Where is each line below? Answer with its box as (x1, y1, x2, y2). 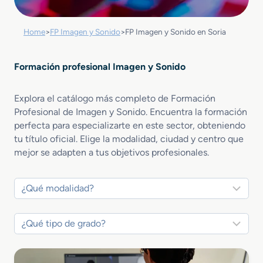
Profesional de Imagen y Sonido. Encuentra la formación (14, 106, 247, 117)
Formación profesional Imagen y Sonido (14, 61, 186, 72)
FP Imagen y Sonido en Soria (125, 27, 226, 36)
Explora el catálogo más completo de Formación (14, 93, 215, 104)
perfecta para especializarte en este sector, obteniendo (14, 120, 245, 131)
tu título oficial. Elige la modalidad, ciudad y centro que (14, 133, 244, 144)
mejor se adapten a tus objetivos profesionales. (14, 147, 209, 158)
